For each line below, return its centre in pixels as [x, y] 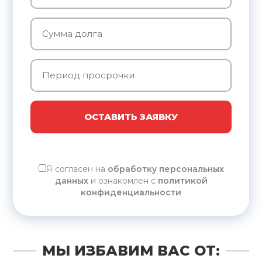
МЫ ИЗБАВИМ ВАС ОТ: [131, 250]
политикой [182, 180]
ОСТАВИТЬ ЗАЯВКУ [131, 116]
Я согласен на [77, 169]
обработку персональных [166, 169]
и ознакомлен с [123, 180]
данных [71, 180]
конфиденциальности [131, 192]
